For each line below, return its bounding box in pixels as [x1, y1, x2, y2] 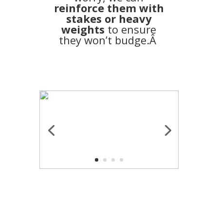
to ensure [105, 21, 157, 36]
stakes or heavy [66, 11, 152, 26]
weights [61, 21, 105, 36]
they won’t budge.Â [58, 32, 159, 47]
